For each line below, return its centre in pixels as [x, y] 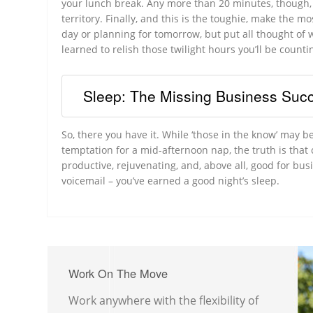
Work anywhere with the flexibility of [164, 301]
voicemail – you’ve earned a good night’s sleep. [171, 180]
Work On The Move [118, 273]
